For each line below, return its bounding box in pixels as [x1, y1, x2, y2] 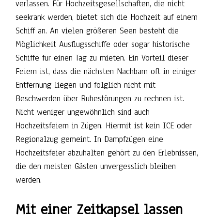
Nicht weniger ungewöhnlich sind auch [15, 107, 150, 118]
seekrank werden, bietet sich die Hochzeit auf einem [15, 12, 198, 23]
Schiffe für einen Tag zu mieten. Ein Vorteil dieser [15, 52, 188, 64]
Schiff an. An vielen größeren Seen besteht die [15, 25, 179, 37]
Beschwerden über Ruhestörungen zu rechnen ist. [15, 93, 184, 105]
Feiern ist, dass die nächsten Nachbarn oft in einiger [15, 66, 197, 77]
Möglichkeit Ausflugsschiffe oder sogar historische [15, 39, 190, 50]
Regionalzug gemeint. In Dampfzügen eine [15, 134, 163, 145]
